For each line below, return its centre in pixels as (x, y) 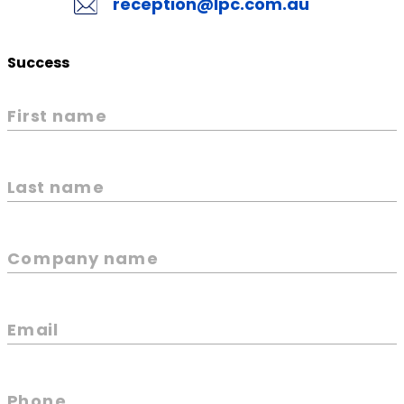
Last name (55, 186)
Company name (83, 257)
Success (38, 62)
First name (57, 115)
